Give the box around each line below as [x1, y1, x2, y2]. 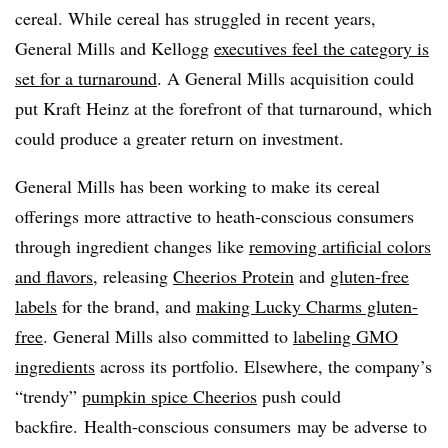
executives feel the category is [214, 35, 429, 60]
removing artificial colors [249, 233, 431, 258]
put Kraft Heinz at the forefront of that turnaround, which [15, 95, 432, 120]
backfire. [15, 413, 84, 438]
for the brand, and [57, 293, 196, 318]
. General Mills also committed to [43, 323, 293, 348]
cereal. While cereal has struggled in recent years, [15, 5, 376, 30]
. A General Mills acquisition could [157, 65, 414, 90]
